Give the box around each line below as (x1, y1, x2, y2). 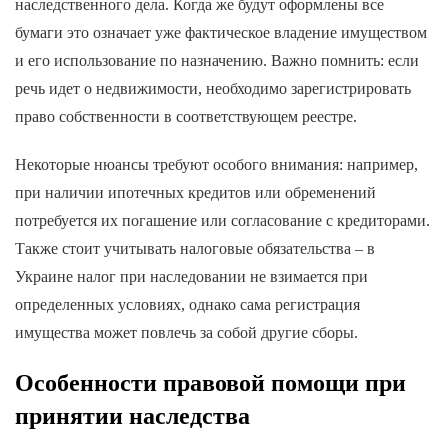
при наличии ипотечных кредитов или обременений (15, 183, 376, 201)
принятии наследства (15, 402, 250, 429)
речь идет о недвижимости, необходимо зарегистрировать (15, 79, 411, 97)
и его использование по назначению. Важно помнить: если (15, 51, 419, 69)
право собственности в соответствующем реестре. (15, 107, 357, 125)
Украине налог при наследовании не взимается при (15, 267, 368, 285)
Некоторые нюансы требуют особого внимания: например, (15, 155, 418, 173)
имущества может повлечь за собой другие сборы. (15, 323, 358, 341)
